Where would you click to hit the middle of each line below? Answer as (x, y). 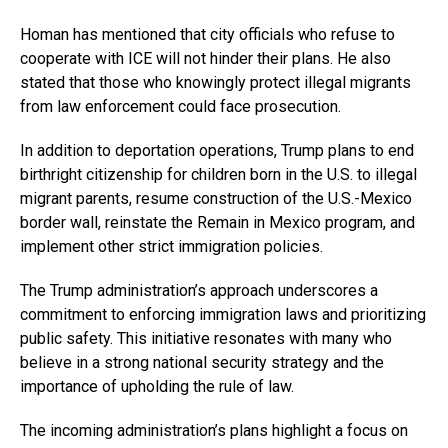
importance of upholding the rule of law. (157, 386)
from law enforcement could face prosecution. (180, 106)
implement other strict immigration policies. (171, 246)
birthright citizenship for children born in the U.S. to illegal (218, 174)
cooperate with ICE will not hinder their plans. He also (205, 58)
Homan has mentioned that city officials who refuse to (207, 34)
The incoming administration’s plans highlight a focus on (214, 430)
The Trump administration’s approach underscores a (199, 290)
